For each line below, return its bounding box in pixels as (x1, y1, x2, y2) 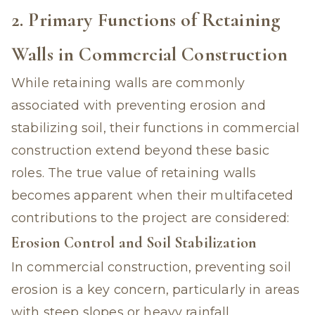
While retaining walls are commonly (11, 75, 245, 91)
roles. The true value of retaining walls (11, 165, 257, 181)
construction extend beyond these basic (11, 143, 270, 158)
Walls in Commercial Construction (11, 42, 288, 66)
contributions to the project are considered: (11, 210, 290, 226)
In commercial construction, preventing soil (11, 259, 291, 275)
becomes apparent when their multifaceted (11, 188, 294, 203)
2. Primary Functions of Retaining (11, 8, 281, 32)
